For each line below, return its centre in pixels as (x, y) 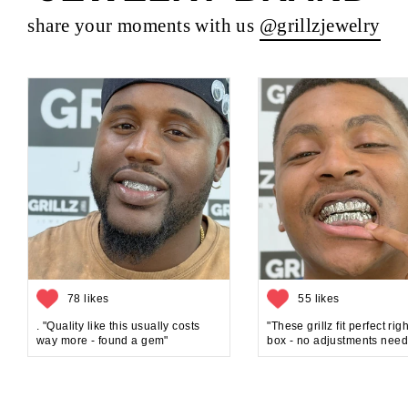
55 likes (319, 298)
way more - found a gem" (102, 340)
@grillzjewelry (320, 25)
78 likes (88, 298)
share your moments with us (143, 25)
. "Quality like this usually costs (118, 326)
